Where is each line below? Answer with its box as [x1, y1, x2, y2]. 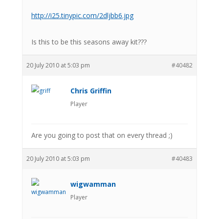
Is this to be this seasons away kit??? [31, 37, 147, 46]
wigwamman [70, 179, 116, 189]
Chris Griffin [70, 86, 111, 95]
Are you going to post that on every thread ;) [31, 130, 173, 140]
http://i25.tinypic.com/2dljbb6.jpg [31, 10, 133, 20]
